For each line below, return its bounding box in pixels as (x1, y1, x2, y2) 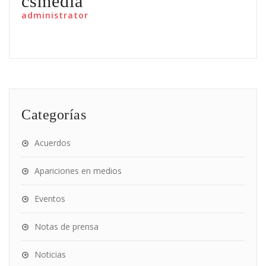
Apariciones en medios (34, 164, 122, 176)
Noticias (34, 248, 66, 260)
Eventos (34, 192, 65, 204)
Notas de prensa (34, 220, 99, 232)
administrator (21, 9, 88, 21)
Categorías (21, 106, 86, 122)
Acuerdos (34, 137, 71, 148)
